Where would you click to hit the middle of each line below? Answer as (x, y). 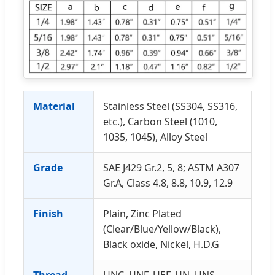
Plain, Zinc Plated (142, 214)
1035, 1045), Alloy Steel (155, 137)
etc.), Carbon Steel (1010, (160, 122)
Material (54, 107)
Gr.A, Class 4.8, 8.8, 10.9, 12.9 (168, 183)
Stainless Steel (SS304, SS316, (170, 107)
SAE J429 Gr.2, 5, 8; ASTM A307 (171, 168)
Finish (48, 214)
